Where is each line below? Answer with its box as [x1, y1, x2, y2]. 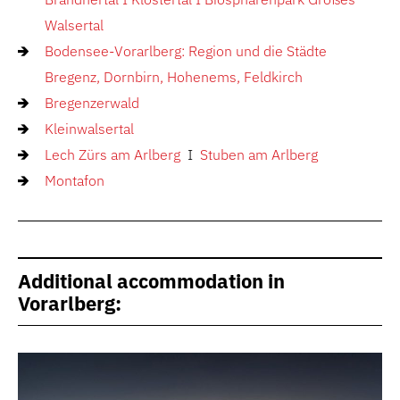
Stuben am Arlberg [196, 146, 318, 163]
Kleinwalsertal [45, 120, 134, 137]
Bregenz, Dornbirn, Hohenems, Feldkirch [45, 68, 303, 86]
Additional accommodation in [18, 268, 285, 294]
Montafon [45, 171, 104, 189]
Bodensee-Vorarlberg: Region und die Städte [45, 42, 327, 60]
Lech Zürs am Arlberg [45, 146, 187, 163]
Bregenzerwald [45, 94, 139, 112]
